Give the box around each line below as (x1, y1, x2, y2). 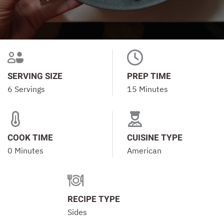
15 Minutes (127, 84, 168, 94)
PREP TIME (127, 70, 171, 82)
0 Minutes (7, 145, 43, 155)
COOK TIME (7, 131, 53, 144)
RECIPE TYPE (67, 193, 120, 205)
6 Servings (7, 84, 45, 94)
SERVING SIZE (7, 70, 62, 82)
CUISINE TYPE (127, 131, 182, 144)
